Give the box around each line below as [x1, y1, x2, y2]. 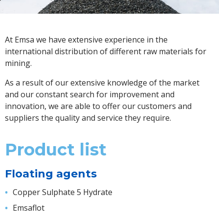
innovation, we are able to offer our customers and [5, 101, 192, 111]
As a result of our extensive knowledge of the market [5, 77, 199, 88]
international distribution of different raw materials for [5, 46, 206, 57]
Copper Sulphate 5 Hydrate [13, 187, 112, 197]
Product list [5, 139, 107, 160]
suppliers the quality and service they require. [5, 112, 171, 123]
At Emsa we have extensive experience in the [5, 34, 168, 45]
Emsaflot [13, 202, 44, 213]
